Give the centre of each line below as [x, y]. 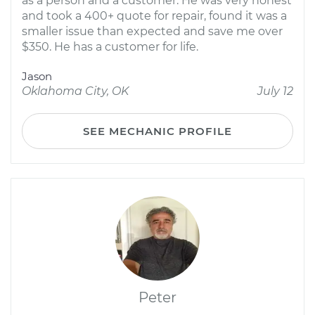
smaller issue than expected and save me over [152, 31]
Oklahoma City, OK [75, 91]
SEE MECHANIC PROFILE [157, 131]
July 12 [275, 91]
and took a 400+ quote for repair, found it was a [154, 16]
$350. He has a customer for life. [110, 47]
